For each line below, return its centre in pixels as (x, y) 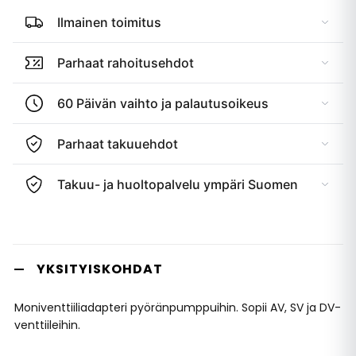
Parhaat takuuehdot (118, 144)
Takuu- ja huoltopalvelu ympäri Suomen (178, 184)
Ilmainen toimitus (109, 22)
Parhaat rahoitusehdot (126, 63)
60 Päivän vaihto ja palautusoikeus (163, 103)
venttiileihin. (47, 325)
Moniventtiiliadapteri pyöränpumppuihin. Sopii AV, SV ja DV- (178, 308)
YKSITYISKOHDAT (100, 269)
